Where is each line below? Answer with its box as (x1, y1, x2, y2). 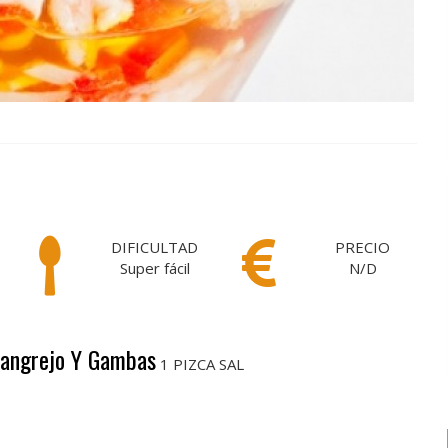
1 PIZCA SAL (160, 354, 244, 374)
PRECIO (335, 237, 391, 257)
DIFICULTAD (111, 237, 199, 257)
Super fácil (119, 258, 190, 278)
